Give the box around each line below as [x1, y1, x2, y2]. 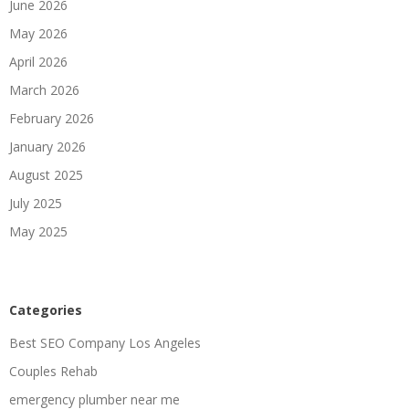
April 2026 [9, 52, 68, 70]
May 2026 [9, 24, 68, 42]
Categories [9, 300, 82, 319]
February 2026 [9, 109, 94, 127]
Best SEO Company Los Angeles [9, 333, 201, 351]
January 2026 [9, 137, 86, 155]
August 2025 [9, 165, 83, 184]
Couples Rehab [9, 362, 98, 380]
